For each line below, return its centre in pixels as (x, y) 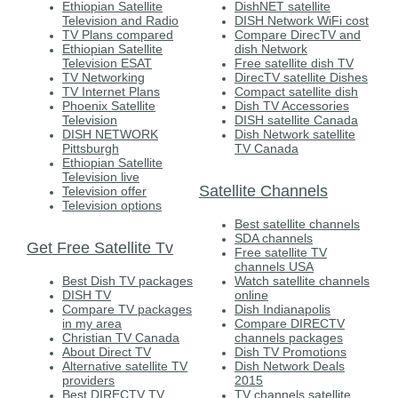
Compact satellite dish (296, 91)
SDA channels (274, 238)
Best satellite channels (297, 223)
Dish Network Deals (290, 366)
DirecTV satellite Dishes (301, 77)
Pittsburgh (91, 148)
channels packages (289, 337)
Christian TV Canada (121, 337)
